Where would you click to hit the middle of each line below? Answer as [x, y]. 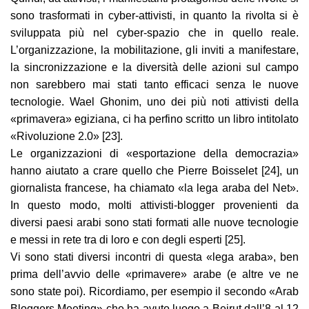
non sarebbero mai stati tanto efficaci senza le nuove [154, 85]
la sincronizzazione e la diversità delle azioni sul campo [154, 68]
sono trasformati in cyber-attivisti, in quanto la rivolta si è [154, 16]
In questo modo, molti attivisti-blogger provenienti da [154, 206]
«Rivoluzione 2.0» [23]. [67, 137]
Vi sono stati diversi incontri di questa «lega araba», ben [154, 257]
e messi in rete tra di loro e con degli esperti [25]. [128, 240]
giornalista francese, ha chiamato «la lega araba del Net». [154, 188]
